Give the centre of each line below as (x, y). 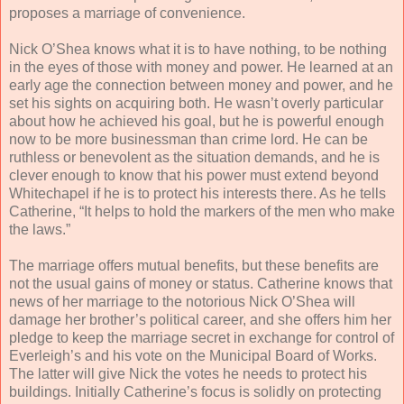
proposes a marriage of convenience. (127, 13)
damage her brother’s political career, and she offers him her (200, 319)
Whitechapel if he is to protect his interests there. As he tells (197, 193)
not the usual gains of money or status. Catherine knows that (201, 283)
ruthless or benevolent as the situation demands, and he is (194, 157)
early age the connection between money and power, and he (201, 85)
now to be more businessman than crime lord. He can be (188, 139)
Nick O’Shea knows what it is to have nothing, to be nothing (198, 49)
